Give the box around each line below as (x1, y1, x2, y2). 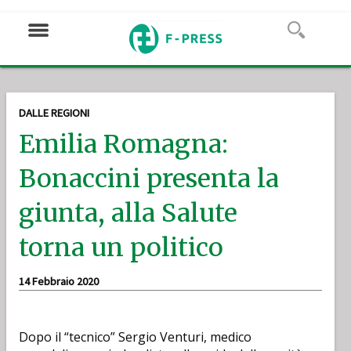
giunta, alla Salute (19, 197, 237, 229)
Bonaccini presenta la (19, 163, 279, 194)
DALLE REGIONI (19, 106, 89, 120)
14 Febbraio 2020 (19, 274, 99, 288)
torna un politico (19, 232, 223, 263)
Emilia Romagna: (19, 128, 228, 160)
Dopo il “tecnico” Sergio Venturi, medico (19, 328, 251, 346)
